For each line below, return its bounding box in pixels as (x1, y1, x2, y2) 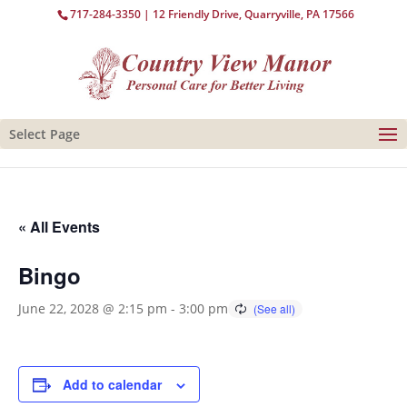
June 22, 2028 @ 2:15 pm (18, 300, 167, 317)
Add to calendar (63, 375, 162, 393)
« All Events (18, 216, 100, 237)
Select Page (9, 125, 80, 143)
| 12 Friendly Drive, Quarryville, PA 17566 (141, 6, 355, 22)
